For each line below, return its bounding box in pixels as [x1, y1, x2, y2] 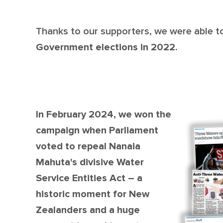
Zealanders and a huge [36, 204, 140, 217]
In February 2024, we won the [36, 109, 171, 121]
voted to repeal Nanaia [36, 140, 140, 153]
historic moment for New [36, 188, 149, 201]
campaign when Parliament [36, 124, 158, 137]
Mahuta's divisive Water [36, 156, 144, 169]
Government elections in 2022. [36, 41, 178, 54]
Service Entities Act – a [36, 172, 142, 185]
